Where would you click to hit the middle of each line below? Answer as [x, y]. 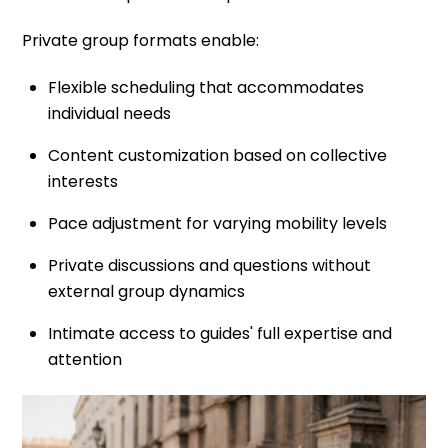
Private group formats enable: [141, 41]
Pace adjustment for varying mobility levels [217, 223]
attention [85, 359]
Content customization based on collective [217, 155]
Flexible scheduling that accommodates [206, 87]
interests [83, 181]
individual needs [109, 113]
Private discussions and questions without [209, 265]
